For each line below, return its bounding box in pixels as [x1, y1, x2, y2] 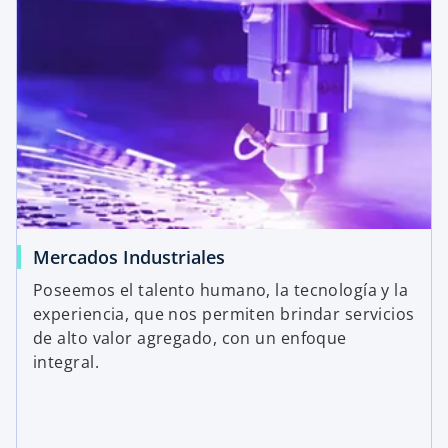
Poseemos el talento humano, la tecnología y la [33, 279, 409, 302]
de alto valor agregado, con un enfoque [33, 327, 347, 350]
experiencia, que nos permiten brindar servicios [33, 303, 415, 326]
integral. [33, 351, 99, 374]
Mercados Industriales [33, 245, 225, 270]
